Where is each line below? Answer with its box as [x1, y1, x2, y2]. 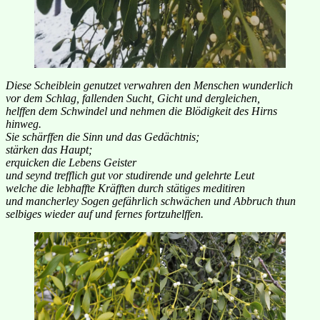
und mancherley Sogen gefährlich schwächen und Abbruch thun [6, 194, 296, 207]
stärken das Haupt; [6, 143, 92, 156]
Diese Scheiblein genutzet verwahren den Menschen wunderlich [6, 79, 293, 91]
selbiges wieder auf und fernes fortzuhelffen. [6, 207, 204, 220]
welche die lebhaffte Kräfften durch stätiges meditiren [6, 181, 245, 194]
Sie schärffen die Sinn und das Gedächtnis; [6, 130, 199, 143]
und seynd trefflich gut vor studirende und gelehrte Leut [6, 169, 254, 181]
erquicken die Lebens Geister [6, 156, 136, 169]
